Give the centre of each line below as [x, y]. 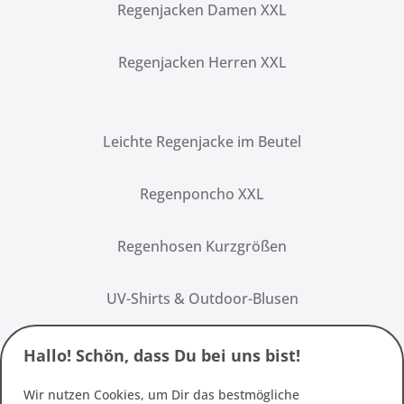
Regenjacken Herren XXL [202, 62]
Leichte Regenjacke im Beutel [202, 141]
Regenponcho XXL [202, 193]
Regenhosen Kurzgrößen [202, 246]
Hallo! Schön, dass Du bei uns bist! [162, 355]
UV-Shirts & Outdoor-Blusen [202, 298]
